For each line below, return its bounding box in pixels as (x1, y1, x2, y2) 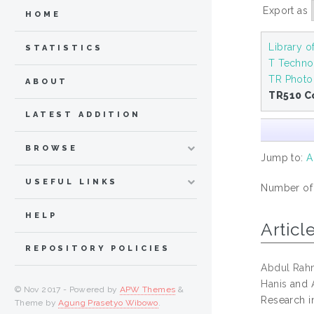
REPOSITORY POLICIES (25, 244, 171, 254)
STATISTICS (25, 43, 103, 53)
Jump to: (261, 151, 307, 163)
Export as (263, 4, 311, 16)
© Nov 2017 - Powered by (15, 285, 120, 295)
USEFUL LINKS (25, 177, 118, 186)
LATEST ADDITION (25, 110, 141, 120)
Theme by (15, 298, 59, 308)
